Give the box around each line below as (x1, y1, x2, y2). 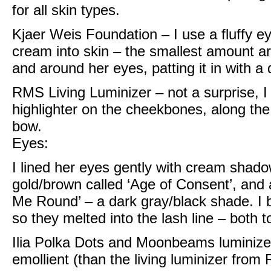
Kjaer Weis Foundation (12, 25, 162, 42)
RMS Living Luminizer (12, 83, 151, 100)
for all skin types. (12, 1, 120, 18)
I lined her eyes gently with (12, 158, 186, 175)
